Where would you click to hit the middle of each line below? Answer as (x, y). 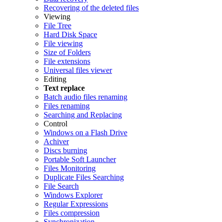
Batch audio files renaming (85, 97)
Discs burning (65, 150)
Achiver (56, 141)
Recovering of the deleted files (91, 7)
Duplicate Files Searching (84, 177)
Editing (55, 79)
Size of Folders (67, 52)
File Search (61, 186)
